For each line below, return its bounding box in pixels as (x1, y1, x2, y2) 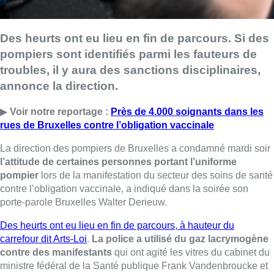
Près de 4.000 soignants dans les (111, 106, 264, 117)
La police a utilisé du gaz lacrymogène (92, 234, 268, 245)
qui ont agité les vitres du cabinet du (112, 247, 270, 258)
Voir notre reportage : (10, 106, 111, 117)
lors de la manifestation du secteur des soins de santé (39, 170, 273, 181)
